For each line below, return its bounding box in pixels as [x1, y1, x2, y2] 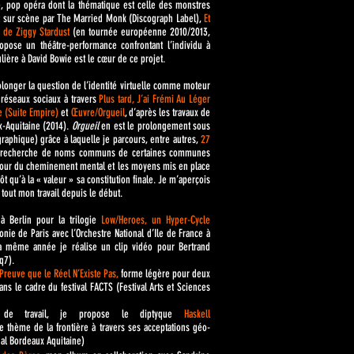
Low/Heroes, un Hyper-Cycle [101, 213, 210, 227]
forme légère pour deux [118, 267, 211, 281]
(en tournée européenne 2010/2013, [72, 25, 211, 39]
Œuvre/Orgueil [70, 106, 125, 119]
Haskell [184, 307, 210, 321]
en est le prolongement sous [101, 119, 211, 133]
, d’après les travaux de [124, 106, 211, 119]
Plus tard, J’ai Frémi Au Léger [99, 92, 211, 106]
